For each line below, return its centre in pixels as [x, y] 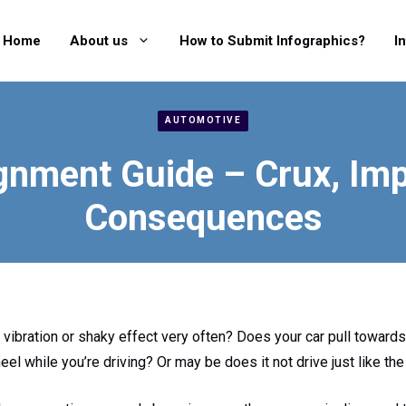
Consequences [203, 217]
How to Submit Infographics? [272, 40]
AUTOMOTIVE [203, 121]
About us [99, 40]
